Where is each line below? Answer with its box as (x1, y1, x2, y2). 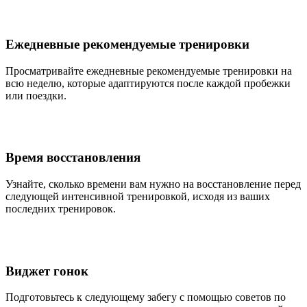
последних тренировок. (5, 203, 116, 214)
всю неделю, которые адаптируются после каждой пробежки (5, 77, 291, 89)
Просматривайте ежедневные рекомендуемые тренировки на (5, 64, 292, 77)
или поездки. (5, 89, 66, 101)
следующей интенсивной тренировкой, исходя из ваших (5, 191, 270, 202)
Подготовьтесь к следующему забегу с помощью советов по (5, 291, 286, 304)
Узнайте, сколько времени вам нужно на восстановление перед (5, 178, 301, 190)
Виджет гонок (5, 263, 88, 278)
